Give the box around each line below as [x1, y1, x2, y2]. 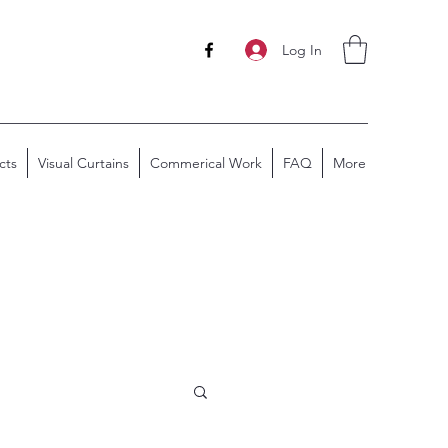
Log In [281, 40, 322, 59]
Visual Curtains [38, 153, 129, 172]
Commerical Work [150, 153, 262, 172]
